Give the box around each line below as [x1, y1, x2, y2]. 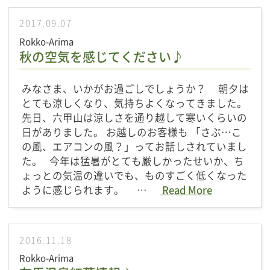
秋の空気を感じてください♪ [19, 46, 184, 66]
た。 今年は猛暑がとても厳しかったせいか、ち [22, 153, 245, 168]
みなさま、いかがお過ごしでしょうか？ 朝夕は [22, 81, 250, 96]
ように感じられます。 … [22, 182, 160, 197]
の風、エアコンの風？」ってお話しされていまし [22, 139, 248, 154]
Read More [160, 182, 213, 197]
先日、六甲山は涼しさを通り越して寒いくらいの [22, 110, 248, 125]
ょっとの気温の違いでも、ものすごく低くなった [22, 168, 248, 183]
